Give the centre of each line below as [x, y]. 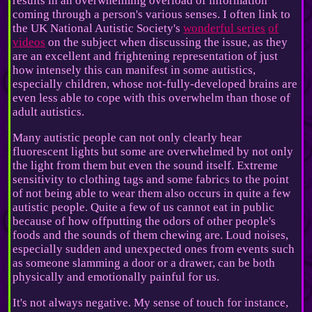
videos [29, 42]
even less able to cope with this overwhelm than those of [152, 98]
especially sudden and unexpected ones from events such [154, 249]
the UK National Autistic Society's [98, 29]
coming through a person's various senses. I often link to [152, 15]
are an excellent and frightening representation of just [146, 56]
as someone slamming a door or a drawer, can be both [144, 263]
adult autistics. [49, 112]
